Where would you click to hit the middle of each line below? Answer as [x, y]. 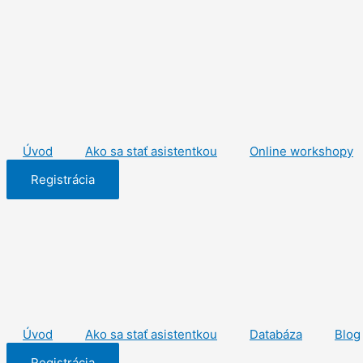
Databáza [276, 334]
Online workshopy [301, 151]
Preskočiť [33, 15]
